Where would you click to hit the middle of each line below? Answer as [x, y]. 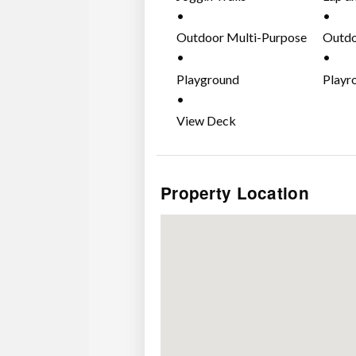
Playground [207, 79]
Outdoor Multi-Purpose [241, 37]
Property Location [234, 193]
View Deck [206, 121]
